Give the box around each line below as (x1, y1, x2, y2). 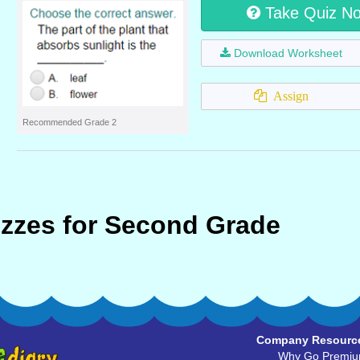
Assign (267, 89, 309, 103)
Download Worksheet (234, 47, 342, 59)
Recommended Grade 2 (22, 117, 117, 127)
